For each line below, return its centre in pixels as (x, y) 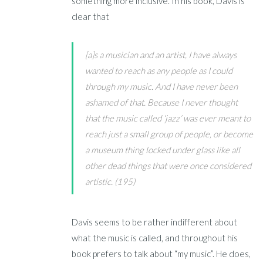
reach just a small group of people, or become (169, 134)
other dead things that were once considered (168, 165)
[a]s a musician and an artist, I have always (161, 54)
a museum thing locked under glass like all (163, 149)
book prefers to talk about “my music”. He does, (161, 253)
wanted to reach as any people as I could (159, 70)
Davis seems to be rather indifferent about (155, 222)
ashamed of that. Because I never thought (162, 102)
